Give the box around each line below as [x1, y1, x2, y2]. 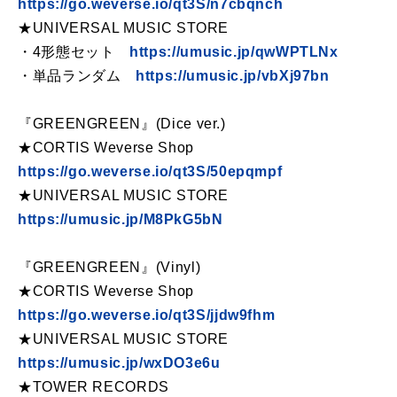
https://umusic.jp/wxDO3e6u [18, 355, 221, 371]
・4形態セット [18, 44, 130, 60]
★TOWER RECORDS [18, 379, 184, 395]
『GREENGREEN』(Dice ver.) [18, 116, 226, 132]
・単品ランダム [18, 68, 136, 84]
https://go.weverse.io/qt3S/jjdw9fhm [18, 307, 276, 323]
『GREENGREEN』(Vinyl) [18, 260, 201, 276]
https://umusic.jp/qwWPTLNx [129, 44, 339, 60]
